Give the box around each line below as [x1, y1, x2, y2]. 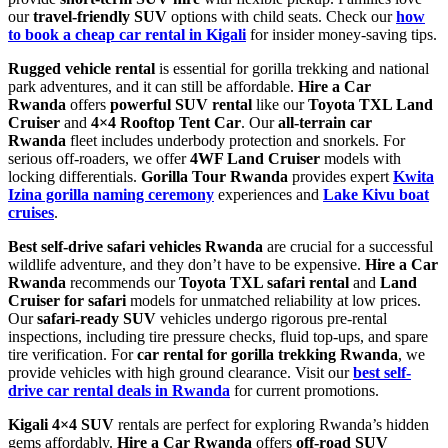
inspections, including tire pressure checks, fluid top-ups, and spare [8, 327, 428, 345]
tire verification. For [8, 345, 137, 363]
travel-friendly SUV [33, 7, 167, 25]
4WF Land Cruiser [190, 149, 320, 167]
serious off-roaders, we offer [8, 149, 190, 167]
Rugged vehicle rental [8, 59, 155, 77]
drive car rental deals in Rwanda [8, 381, 230, 399]
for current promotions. [230, 381, 379, 399]
